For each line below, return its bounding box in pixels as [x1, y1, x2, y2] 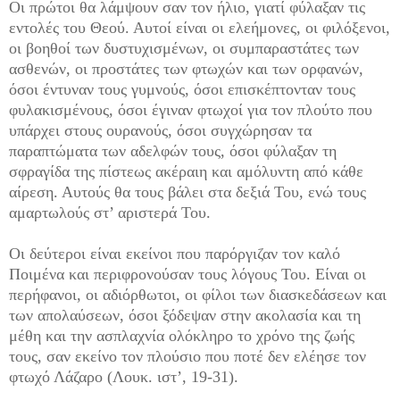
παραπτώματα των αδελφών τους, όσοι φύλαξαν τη [9, 142, 337, 161]
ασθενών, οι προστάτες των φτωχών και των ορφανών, [9, 60, 363, 79]
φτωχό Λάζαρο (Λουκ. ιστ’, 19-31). [9, 368, 238, 387]
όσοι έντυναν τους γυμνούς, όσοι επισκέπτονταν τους [9, 80, 355, 99]
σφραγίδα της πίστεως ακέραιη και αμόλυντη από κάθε [9, 162, 363, 181]
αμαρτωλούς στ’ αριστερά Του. [9, 204, 211, 222]
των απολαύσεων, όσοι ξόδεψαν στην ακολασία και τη [9, 306, 361, 325]
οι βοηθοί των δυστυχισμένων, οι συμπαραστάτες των [9, 39, 359, 58]
